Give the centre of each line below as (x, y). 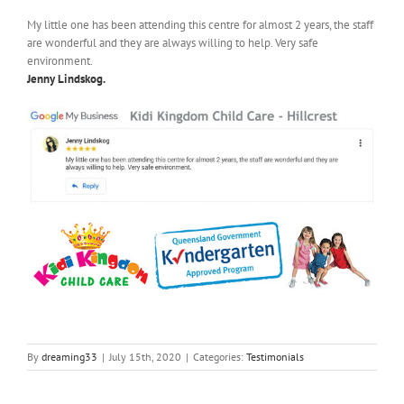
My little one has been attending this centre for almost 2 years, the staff (200, 25)
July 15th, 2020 (145, 356)
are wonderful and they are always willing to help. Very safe (173, 43)
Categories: (220, 356)
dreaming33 (69, 356)
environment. (60, 61)
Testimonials (275, 356)
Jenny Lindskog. (66, 79)
